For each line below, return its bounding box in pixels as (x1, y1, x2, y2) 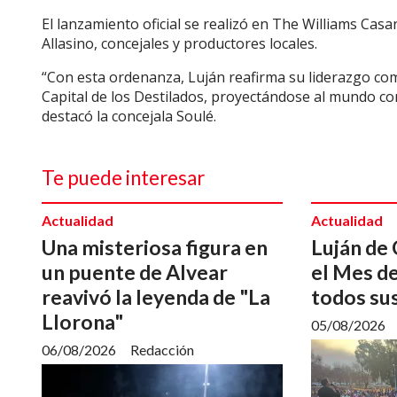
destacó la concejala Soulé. (42, 106, 216, 126)
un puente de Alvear (42, 259, 228, 284)
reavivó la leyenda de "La (42, 284, 270, 309)
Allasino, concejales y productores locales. (42, 34, 317, 53)
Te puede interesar (42, 166, 205, 190)
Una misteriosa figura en (42, 234, 268, 260)
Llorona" (42, 308, 123, 334)
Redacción (130, 340, 194, 358)
